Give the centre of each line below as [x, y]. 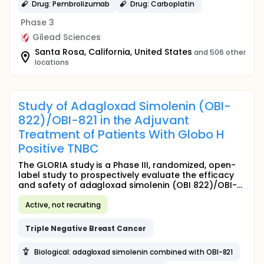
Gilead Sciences [67, 37]
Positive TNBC [59, 148]
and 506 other [220, 52]
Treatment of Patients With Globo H [121, 134]
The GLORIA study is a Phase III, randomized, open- [127, 165]
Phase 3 [37, 22]
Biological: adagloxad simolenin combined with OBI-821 [134, 252]
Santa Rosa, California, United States [113, 52]
